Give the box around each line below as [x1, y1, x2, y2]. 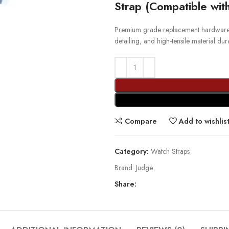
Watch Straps [151, 146, 190, 156]
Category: [114, 146, 149, 156]
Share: [114, 179, 136, 189]
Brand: [114, 163, 136, 173]
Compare [124, 116, 157, 126]
